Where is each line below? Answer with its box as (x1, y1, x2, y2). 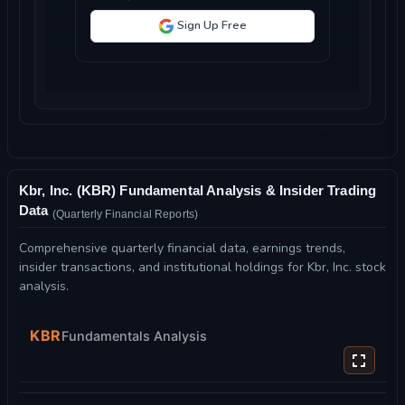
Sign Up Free (174, 17, 247, 34)
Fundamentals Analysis (61, 327, 207, 344)
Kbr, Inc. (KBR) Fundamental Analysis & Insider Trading (19, 182, 377, 198)
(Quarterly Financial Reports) (52, 207, 199, 221)
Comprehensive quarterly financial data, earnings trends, (19, 240, 345, 258)
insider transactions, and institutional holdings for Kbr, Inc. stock (19, 259, 386, 277)
